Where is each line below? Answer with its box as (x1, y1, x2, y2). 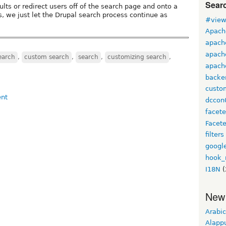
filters (205, 131, 224, 139)
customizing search (107, 53, 166, 61)
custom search (24, 53, 69, 61)
